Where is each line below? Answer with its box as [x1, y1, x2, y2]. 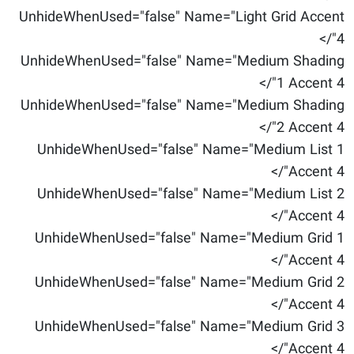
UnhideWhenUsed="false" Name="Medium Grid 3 [35, 316, 345, 338]
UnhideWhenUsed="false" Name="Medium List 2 [37, 183, 345, 205]
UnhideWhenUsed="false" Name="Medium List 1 [37, 139, 345, 161]
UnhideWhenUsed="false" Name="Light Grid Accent [19, 6, 345, 28]
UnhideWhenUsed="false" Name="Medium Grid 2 [35, 272, 345, 294]
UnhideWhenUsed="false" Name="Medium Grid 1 [35, 228, 345, 250]
